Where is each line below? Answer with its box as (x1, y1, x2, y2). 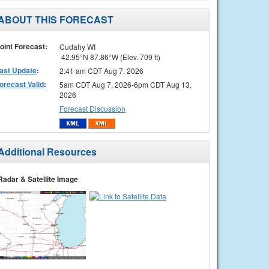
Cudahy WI (59, 41, 95, 52)
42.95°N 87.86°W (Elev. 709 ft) (59, 51, 160, 62)
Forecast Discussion (59, 103, 125, 113)
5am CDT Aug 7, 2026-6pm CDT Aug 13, (59, 79, 192, 89)
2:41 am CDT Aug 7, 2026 (59, 65, 144, 76)
